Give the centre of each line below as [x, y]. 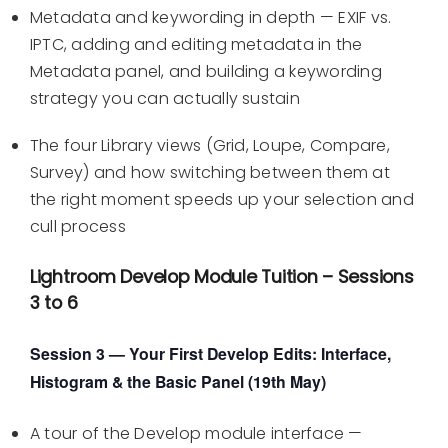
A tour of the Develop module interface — [196, 434]
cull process [78, 227]
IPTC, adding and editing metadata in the [196, 45]
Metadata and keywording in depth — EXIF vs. [211, 18]
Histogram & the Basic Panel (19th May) [178, 382]
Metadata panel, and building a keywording [206, 72]
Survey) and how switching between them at [210, 173]
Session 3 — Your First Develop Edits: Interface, [210, 354]
